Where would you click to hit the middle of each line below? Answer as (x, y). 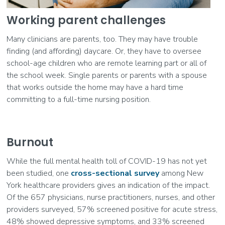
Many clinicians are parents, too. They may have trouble (102, 39)
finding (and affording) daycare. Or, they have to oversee (104, 51)
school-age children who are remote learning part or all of (107, 64)
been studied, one (39, 174)
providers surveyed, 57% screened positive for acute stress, (112, 210)
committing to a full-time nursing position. (79, 100)
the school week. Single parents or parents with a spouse (107, 76)
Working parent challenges (86, 21)
